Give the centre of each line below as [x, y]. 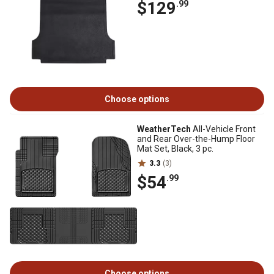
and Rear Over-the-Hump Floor [196, 139]
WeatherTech [164, 129]
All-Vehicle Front [223, 129]
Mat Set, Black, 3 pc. [175, 149]
